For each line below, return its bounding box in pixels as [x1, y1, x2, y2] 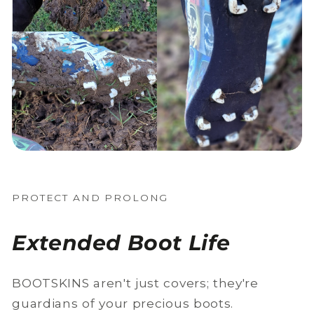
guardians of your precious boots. [12, 296, 234, 311]
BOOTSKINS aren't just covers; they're [12, 275, 259, 291]
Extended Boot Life [12, 230, 231, 257]
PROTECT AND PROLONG [12, 192, 169, 204]
